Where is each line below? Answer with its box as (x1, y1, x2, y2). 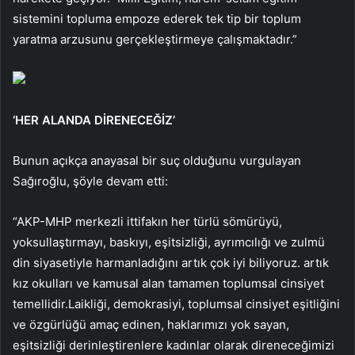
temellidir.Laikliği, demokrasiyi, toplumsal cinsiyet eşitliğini (13, 296, 340, 311)
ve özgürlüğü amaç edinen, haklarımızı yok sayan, (13, 316, 289, 332)
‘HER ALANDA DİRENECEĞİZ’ (13, 112, 175, 128)
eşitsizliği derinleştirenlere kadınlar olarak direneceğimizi (13, 337, 334, 353)
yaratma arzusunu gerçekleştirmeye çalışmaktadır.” (13, 31, 297, 47)
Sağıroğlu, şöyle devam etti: (13, 173, 168, 189)
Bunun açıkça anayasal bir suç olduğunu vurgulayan (13, 152, 301, 168)
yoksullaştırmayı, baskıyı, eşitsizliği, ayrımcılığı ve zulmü (13, 234, 325, 250)
